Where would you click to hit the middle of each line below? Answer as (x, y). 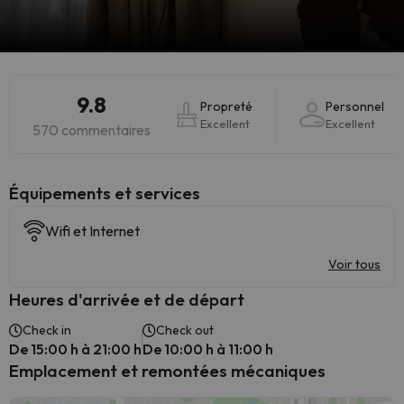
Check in (47, 330)
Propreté (226, 106)
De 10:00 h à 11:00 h (208, 349)
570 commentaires (92, 130)
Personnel (355, 106)
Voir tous (354, 264)
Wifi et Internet (92, 231)
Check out (185, 330)
